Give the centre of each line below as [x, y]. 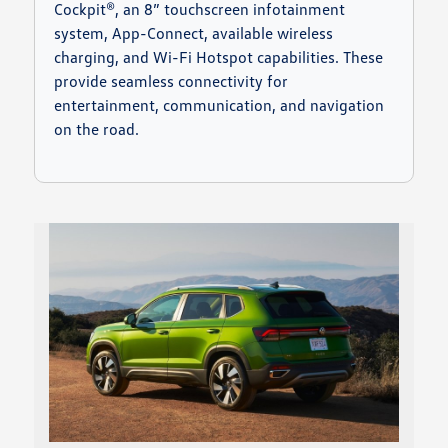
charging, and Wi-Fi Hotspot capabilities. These [219, 57]
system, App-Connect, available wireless [194, 33]
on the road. [97, 129]
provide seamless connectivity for [171, 81]
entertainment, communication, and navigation [219, 105]
